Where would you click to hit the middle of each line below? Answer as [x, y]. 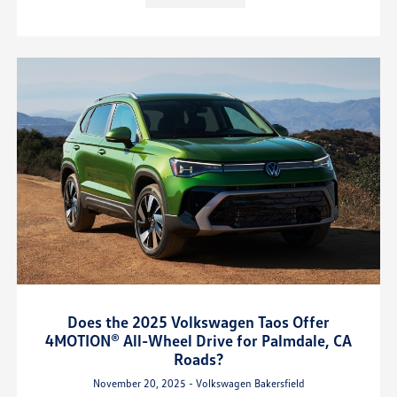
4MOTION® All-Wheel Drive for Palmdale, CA [198, 340]
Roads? [198, 358]
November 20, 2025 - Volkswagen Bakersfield [198, 383]
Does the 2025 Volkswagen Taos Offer [198, 321]
